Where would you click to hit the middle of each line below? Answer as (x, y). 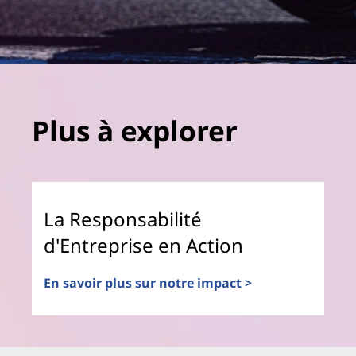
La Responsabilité (123, 219)
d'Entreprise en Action (143, 245)
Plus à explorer (135, 130)
